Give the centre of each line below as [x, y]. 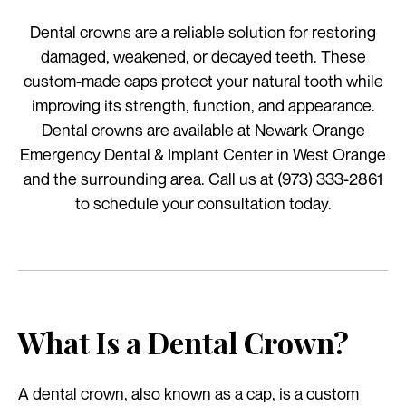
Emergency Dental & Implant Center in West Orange [203, 154]
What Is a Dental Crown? [184, 342]
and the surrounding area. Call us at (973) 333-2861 [203, 178]
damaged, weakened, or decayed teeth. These [203, 56]
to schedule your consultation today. [203, 203]
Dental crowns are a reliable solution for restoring [203, 31]
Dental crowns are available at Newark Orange [203, 129]
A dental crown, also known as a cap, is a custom [188, 393]
